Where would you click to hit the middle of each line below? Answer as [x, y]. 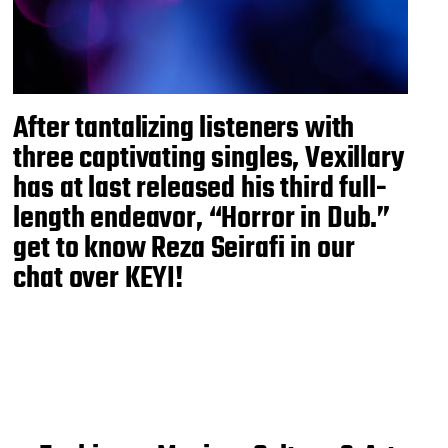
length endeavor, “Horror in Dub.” [202, 218]
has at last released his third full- [200, 188]
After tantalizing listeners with [184, 128]
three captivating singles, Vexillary [208, 158]
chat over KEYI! [98, 278]
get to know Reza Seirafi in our [184, 248]
